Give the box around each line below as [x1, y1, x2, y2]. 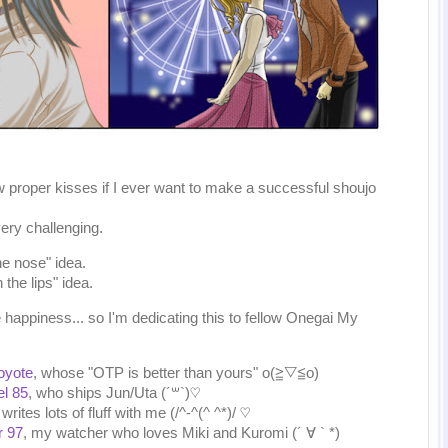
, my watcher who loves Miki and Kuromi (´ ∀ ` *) [23, 424, 340, 441]
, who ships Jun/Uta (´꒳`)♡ [28, 384, 200, 401]
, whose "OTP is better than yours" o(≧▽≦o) [33, 364, 319, 381]
